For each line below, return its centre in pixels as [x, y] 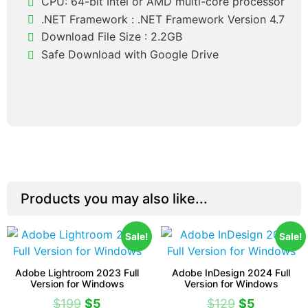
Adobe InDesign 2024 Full [231, 272]
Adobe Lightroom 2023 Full [77, 272]
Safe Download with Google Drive [130, 54]
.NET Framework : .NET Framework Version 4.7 [163, 19]
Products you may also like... [114, 198]
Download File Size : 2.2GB [112, 37]
